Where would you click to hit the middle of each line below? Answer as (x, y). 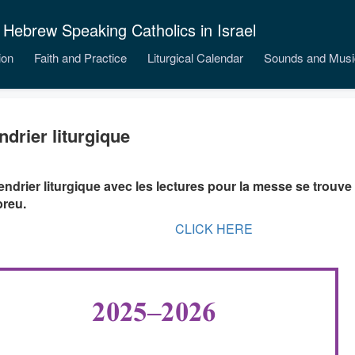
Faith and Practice (80, 57)
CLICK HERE (214, 229)
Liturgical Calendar (195, 57)
